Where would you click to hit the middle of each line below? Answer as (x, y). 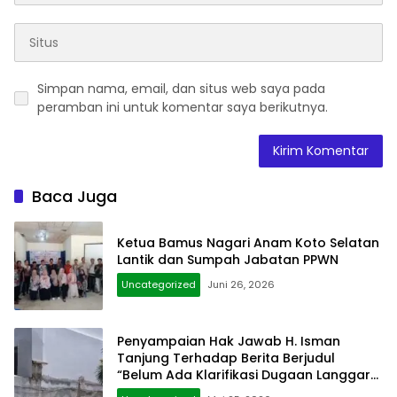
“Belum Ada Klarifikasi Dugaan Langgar (244, 374)
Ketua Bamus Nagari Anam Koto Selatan (248, 243)
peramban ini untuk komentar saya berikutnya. (183, 108)
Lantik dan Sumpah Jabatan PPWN (228, 260)
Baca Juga (74, 197)
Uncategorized (159, 285)
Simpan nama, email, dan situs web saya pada (181, 89)
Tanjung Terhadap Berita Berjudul (226, 358)
